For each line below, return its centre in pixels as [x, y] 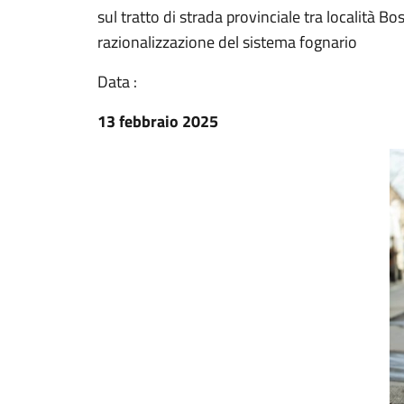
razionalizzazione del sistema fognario [227, 42]
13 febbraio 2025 [158, 121]
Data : [117, 82]
